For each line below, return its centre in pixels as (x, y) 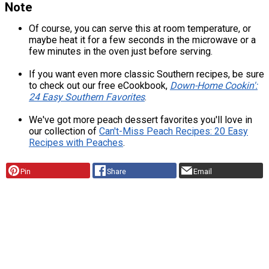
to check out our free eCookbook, (99, 86)
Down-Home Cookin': (214, 86)
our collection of (64, 131)
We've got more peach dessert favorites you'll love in (141, 120)
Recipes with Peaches (76, 143)
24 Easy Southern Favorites (87, 97)
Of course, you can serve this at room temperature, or (140, 29)
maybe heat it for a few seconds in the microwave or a (142, 40)
